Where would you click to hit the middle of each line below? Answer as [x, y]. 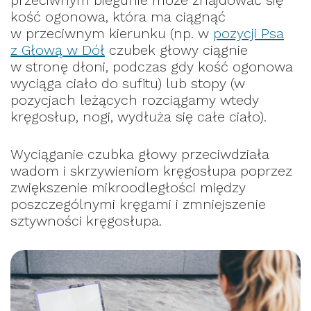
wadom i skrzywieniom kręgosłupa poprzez [151, 170]
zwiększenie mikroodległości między [128, 187]
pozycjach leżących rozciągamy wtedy [135, 100]
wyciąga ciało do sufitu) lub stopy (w [128, 83]
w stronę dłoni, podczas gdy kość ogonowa [152, 66]
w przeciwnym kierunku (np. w [112, 33]
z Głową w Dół [58, 50]
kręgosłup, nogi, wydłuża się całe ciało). [138, 116]
